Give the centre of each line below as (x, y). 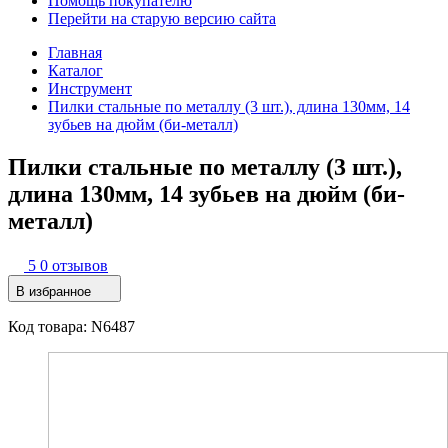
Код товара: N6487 (71, 326)
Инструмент (90, 88)
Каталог (75, 70)
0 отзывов (74, 265)
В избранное (53, 291)
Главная (75, 52)
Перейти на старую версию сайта (162, 18)
